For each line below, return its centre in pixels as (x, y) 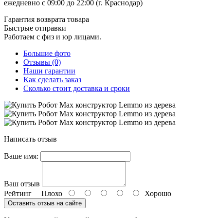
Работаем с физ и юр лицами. (53, 36)
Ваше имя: (21, 156)
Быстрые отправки (35, 28)
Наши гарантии (49, 71)
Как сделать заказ (52, 79)
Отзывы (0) (42, 62)
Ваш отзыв (22, 183)
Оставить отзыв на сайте (45, 203)
